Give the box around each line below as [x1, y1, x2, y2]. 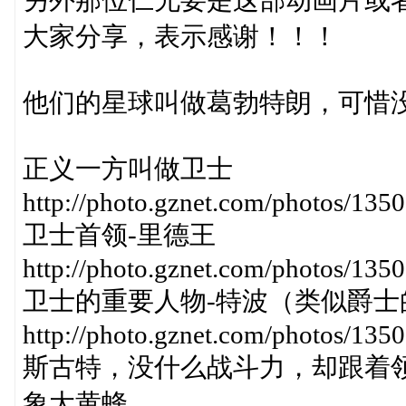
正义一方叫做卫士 [22, 154, 233, 183]
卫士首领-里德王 [22, 220, 216, 249]
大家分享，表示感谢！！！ [22, 22, 338, 51]
